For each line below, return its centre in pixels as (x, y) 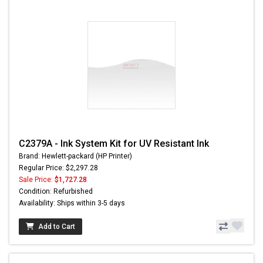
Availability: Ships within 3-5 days (72, 203)
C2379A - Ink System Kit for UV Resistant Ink (114, 144)
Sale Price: (37, 180)
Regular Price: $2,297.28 (58, 168)
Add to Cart (57, 227)
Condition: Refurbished (56, 192)
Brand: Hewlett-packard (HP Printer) (75, 156)
